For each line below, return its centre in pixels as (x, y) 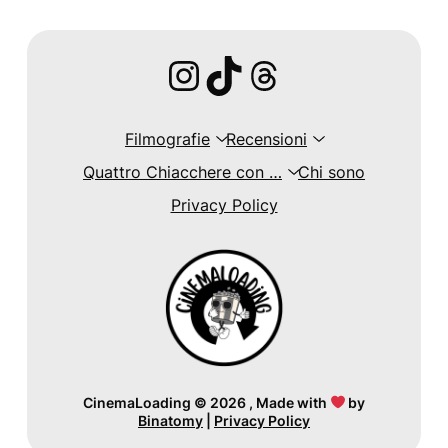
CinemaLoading (136, 402)
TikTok (259, 74)
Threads (309, 74)
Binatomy (170, 420)
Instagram (240, 74)
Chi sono (331, 171)
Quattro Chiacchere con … (182, 171)
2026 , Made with (268, 402)
